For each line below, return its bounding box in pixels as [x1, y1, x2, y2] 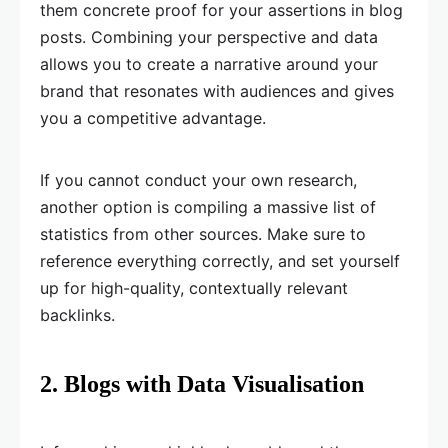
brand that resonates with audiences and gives [40, 81, 394, 101]
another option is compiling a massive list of [40, 197, 376, 217]
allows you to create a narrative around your [40, 54, 378, 74]
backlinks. [40, 305, 115, 325]
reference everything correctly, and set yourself [40, 251, 400, 271]
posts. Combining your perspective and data [40, 27, 378, 47]
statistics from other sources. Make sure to [40, 224, 366, 244]
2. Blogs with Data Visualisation [40, 371, 364, 397]
